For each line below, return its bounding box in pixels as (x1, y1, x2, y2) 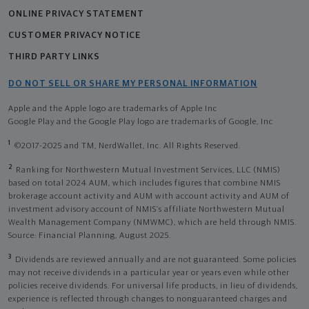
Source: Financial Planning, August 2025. (8, 231, 171, 240)
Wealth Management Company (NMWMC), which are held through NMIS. (8, 218, 297, 227)
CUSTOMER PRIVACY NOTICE (8, 30, 141, 40)
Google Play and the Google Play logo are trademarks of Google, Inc (8, 117, 273, 126)
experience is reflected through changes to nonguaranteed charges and (8, 295, 288, 303)
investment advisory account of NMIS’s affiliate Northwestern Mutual (8, 205, 285, 214)
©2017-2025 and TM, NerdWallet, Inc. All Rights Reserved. (14, 141, 241, 150)
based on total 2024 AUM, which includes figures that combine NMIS (8, 179, 281, 188)
